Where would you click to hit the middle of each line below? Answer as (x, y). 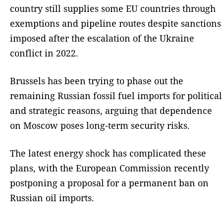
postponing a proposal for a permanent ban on (109, 183)
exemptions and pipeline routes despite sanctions (115, 24)
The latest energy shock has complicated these (108, 153)
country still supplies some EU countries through (113, 9)
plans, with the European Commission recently (110, 168)
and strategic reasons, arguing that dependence (111, 111)
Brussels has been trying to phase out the (97, 81)
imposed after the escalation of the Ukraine (102, 38)
